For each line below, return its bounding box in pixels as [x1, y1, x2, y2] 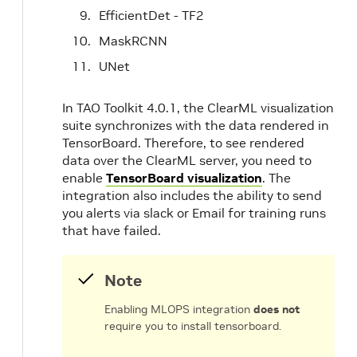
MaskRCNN [99, 33, 167, 49]
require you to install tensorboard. [104, 319, 281, 333]
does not [253, 302, 300, 316]
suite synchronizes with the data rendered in [62, 117, 329, 133]
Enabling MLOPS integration [104, 302, 253, 316]
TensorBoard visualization [106, 170, 262, 186]
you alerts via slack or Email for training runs [62, 205, 326, 221]
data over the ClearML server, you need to [62, 152, 312, 168]
